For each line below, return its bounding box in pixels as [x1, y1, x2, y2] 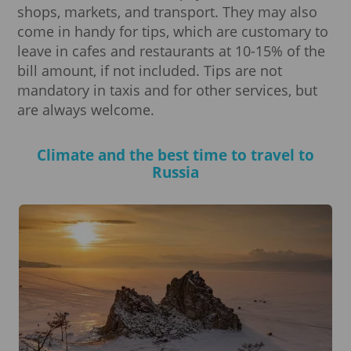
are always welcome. [17, 100, 154, 119]
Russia [152, 161, 199, 183]
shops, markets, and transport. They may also [17, 2, 317, 21]
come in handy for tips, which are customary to [17, 21, 328, 41]
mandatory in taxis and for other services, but [17, 80, 317, 100]
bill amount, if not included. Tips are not [17, 60, 282, 80]
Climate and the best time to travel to [37, 144, 314, 165]
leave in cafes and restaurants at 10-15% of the [17, 41, 325, 60]
